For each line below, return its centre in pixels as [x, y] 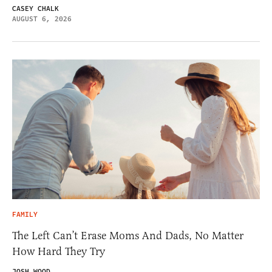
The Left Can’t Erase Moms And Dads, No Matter [128, 235]
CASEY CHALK [36, 9]
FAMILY [25, 214]
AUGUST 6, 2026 [42, 19]
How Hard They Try [59, 251]
